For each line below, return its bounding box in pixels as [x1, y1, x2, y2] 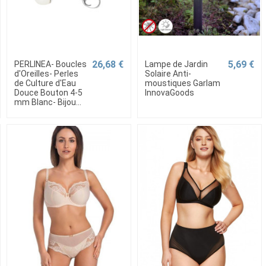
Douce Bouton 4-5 [14, 88, 83, 98]
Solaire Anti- [144, 69, 191, 79]
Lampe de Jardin [144, 59, 208, 69]
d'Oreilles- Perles [14, 69, 78, 79]
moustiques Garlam [144, 78, 220, 88]
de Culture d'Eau [14, 78, 76, 88]
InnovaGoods [144, 88, 194, 98]
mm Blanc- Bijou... [14, 97, 81, 107]
